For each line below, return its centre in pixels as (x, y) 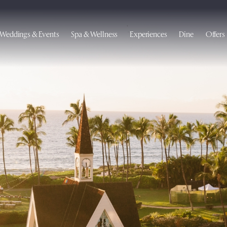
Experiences (148, 33)
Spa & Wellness (94, 33)
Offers (215, 33)
